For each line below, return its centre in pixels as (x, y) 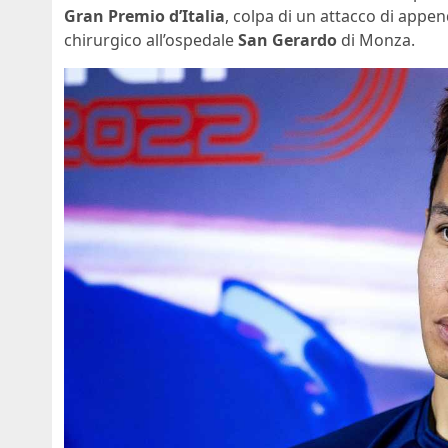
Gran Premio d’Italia (144, 15)
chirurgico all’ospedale (151, 39)
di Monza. (376, 39)
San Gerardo (287, 39)
